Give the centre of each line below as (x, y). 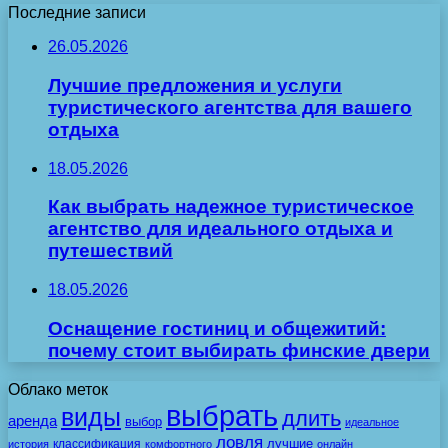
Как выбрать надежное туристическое (231, 207)
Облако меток (58, 389)
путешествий (110, 251)
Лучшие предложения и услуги (195, 86)
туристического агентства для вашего (230, 108)
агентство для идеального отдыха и (220, 229)
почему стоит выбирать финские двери (239, 350)
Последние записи (77, 13)
